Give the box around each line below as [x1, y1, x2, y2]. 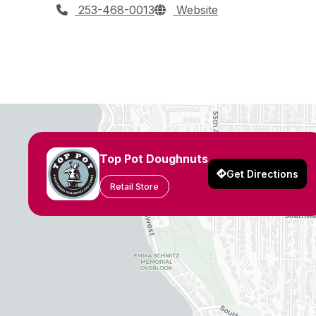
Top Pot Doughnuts [99, 151, 208, 166]
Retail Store [110, 181, 159, 192]
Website [173, 2, 218, 17]
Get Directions [226, 167, 298, 180]
